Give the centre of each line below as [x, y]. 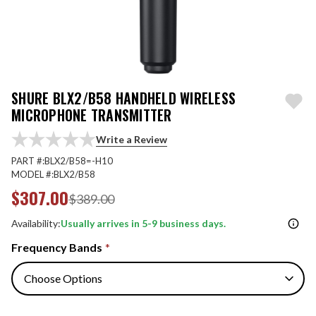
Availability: [36, 223]
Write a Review [132, 139]
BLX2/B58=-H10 [79, 161]
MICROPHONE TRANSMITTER [92, 115]
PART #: [28, 161]
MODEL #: [32, 174]
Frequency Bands [58, 247]
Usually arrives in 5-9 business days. [143, 223]
